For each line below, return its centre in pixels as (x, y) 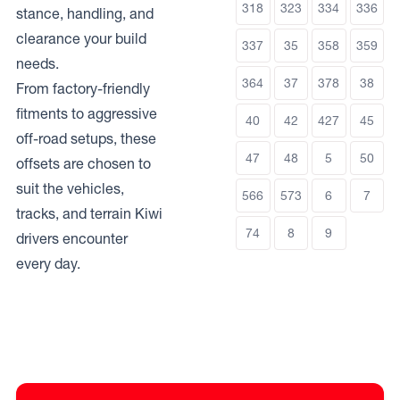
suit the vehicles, (70, 188)
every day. (48, 263)
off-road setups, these (86, 138)
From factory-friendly (83, 88)
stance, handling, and (85, 13)
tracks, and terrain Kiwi (89, 213)
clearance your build (81, 38)
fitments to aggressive (87, 113)
